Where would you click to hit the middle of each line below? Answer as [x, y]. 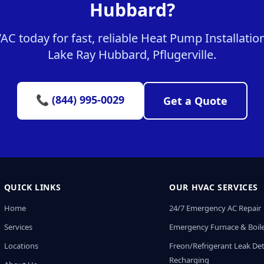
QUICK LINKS [32, 187]
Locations [21, 246]
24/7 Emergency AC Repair [215, 208]
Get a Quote [195, 101]
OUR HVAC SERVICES [214, 187]
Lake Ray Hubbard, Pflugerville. [132, 55]
